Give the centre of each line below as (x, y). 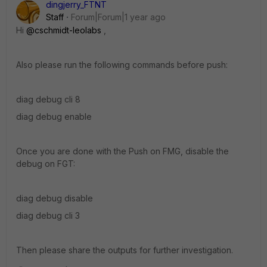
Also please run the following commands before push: (122, 65)
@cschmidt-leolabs (64, 30)
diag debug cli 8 (48, 99)
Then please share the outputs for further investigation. (125, 250)
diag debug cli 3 (48, 215)
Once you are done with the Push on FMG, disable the (122, 151)
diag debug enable (54, 117)
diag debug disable (55, 198)
